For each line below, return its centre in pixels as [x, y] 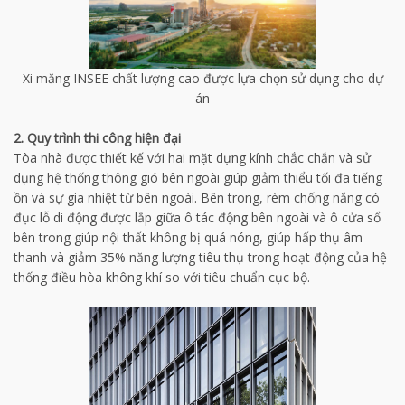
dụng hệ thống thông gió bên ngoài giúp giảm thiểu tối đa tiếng [198, 177]
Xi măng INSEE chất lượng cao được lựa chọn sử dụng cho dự [202, 78]
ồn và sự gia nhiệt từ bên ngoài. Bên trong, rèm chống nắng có [197, 197]
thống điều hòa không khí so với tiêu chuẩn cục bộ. [162, 277]
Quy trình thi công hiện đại [104, 137]
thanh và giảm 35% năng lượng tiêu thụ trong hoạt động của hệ [200, 257]
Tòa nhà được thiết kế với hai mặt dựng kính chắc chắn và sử [192, 157]
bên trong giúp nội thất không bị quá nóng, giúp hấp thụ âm [188, 237]
